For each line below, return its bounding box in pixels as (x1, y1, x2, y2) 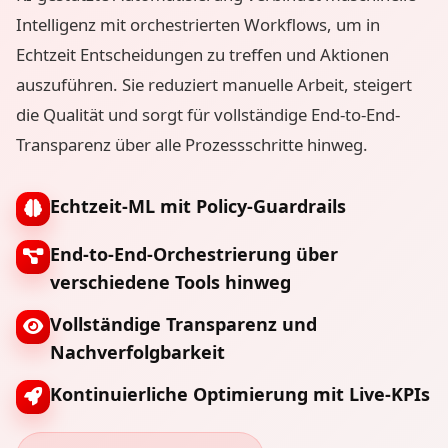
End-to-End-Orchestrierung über (50, 241, 338, 266)
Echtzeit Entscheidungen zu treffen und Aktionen (16, 42, 389, 66)
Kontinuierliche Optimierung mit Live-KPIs (50, 381, 430, 406)
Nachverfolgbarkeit (50, 339, 225, 364)
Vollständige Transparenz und (50, 311, 317, 336)
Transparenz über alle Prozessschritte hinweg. (16, 132, 368, 156)
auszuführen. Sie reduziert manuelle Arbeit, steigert (16, 72, 412, 96)
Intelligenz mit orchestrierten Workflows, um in (16, 12, 380, 36)
